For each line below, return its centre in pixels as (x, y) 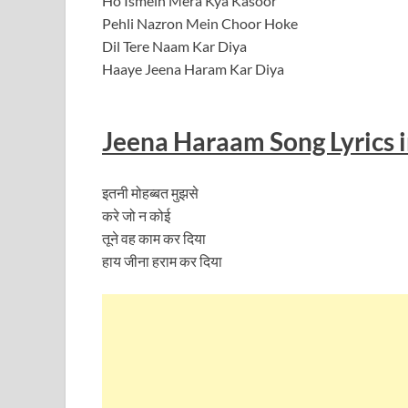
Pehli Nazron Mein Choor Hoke (200, 24)
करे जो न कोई (136, 215)
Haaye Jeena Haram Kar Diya (193, 69)
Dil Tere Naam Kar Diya (174, 46)
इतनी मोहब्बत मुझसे (150, 192)
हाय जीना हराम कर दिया (162, 260)
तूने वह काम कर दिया (154, 238)
